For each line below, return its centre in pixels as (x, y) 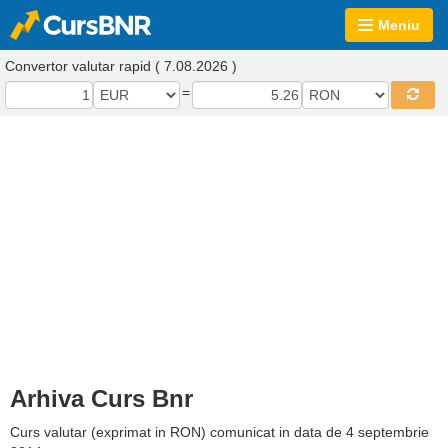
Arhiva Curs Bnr (101, 398)
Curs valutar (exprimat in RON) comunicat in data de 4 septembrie (219, 432)
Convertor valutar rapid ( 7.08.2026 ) (121, 66)
